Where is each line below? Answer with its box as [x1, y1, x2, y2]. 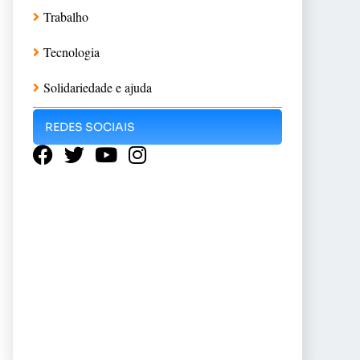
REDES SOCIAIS [45, 119, 135, 134]
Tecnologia [43, 43, 100, 60]
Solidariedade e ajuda [43, 78, 152, 96]
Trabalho [43, 7, 88, 25]
